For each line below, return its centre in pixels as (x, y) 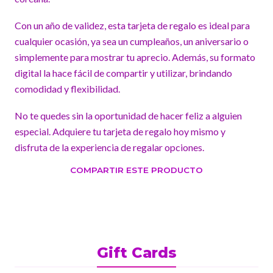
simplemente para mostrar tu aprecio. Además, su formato (135, 57)
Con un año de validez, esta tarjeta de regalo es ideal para (132, 25)
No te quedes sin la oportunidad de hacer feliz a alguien (128, 115)
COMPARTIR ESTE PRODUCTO (136, 170)
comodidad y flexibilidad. (67, 88)
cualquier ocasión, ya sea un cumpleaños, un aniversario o (132, 41)
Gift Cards (136, 252)
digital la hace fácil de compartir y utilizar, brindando (123, 73)
